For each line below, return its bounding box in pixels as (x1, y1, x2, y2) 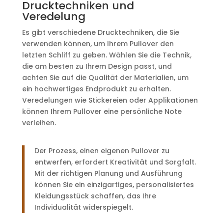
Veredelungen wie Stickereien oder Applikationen (22, 95, 198, 105)
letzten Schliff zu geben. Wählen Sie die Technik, (22, 50, 192, 60)
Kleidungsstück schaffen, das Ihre (34, 191, 156, 201)
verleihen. (22, 118, 56, 128)
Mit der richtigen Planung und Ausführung (34, 168, 183, 178)
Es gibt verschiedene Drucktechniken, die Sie (22, 27, 179, 37)
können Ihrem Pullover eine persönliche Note (22, 107, 182, 116)
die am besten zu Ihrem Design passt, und (22, 61, 172, 71)
